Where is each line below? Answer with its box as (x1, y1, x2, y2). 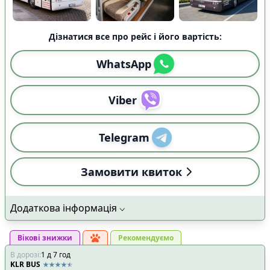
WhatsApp (96, 56, 151, 71)
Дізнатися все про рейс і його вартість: (48, 30, 222, 42)
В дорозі (10, 249, 39, 260)
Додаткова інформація (10, 201, 117, 215)
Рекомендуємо (118, 232, 174, 243)
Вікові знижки (17, 232, 72, 243)
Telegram (98, 130, 149, 145)
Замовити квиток (81, 164, 182, 179)
